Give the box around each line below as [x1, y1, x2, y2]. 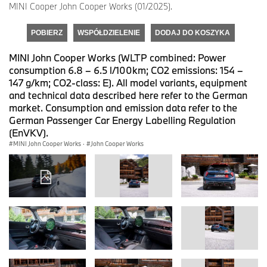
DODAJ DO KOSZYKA [155, 28, 230, 37]
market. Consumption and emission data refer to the [9, 101, 237, 114]
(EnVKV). [9, 126, 48, 139]
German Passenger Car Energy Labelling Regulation [9, 113, 235, 126]
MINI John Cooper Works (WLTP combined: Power [9, 51, 226, 64]
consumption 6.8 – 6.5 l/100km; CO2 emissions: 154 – [9, 63, 243, 76]
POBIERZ [31, 28, 63, 37]
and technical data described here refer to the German [9, 88, 247, 101]
